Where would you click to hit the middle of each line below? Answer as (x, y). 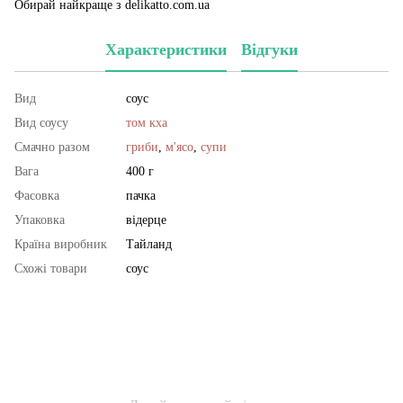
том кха (147, 122)
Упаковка (40, 219)
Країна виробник (61, 244)
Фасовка (37, 195)
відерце (146, 219)
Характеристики (166, 50)
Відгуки (269, 50)
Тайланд (149, 244)
